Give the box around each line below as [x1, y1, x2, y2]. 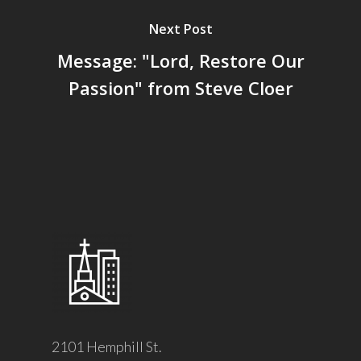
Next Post [148, 19, 213, 38]
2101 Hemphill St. [52, 338, 162, 355]
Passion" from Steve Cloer [68, 75, 293, 100]
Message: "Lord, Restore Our [56, 48, 305, 73]
